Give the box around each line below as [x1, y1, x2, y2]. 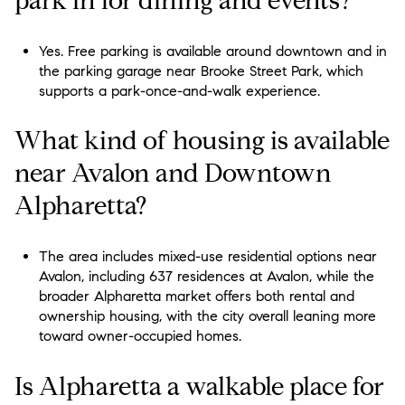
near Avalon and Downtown [14, 157, 332, 190]
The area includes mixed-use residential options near [38, 247, 377, 265]
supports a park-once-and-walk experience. [38, 81, 320, 99]
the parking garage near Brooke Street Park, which [38, 61, 363, 80]
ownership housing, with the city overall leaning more [38, 306, 376, 325]
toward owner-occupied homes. [38, 326, 241, 344]
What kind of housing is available [14, 125, 390, 157]
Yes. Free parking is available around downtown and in [38, 42, 387, 60]
